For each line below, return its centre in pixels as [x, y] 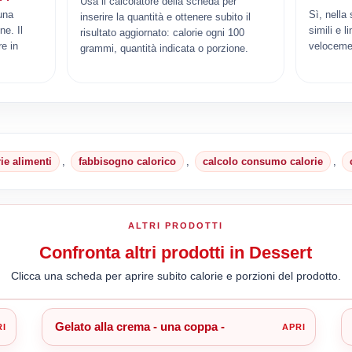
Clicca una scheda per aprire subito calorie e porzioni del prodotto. [176, 275]
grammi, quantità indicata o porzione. [165, 48]
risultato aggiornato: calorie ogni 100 [163, 32]
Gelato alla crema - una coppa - [139, 326]
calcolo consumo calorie [263, 161]
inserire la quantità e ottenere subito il [166, 16]
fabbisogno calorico [128, 161]
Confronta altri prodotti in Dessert [176, 252]
